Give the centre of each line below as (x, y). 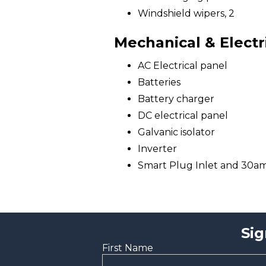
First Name (128, 248)
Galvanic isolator (176, 132)
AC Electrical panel (183, 66)
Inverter (157, 149)
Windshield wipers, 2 (186, 13)
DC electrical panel (183, 115)
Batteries (159, 82)
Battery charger (176, 99)
